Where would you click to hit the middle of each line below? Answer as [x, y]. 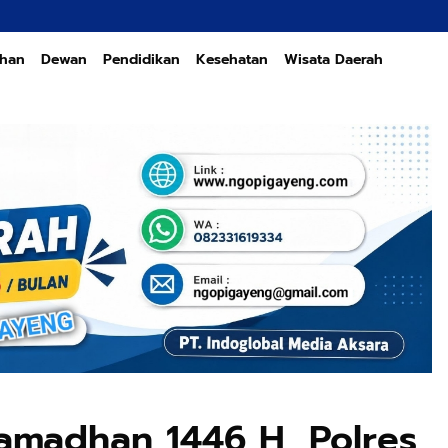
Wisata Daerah [333, 59]
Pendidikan [141, 59]
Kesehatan [231, 59]
